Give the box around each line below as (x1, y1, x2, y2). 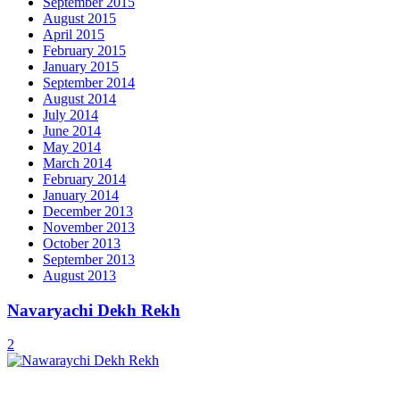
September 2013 (43, 251, 135, 267)
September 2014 (43, 74, 135, 90)
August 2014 (43, 90, 116, 106)
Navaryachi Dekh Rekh (7, 300, 180, 320)
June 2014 (43, 122, 101, 138)
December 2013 (43, 203, 133, 219)
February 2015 (43, 42, 126, 58)
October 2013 (43, 235, 121, 251)
